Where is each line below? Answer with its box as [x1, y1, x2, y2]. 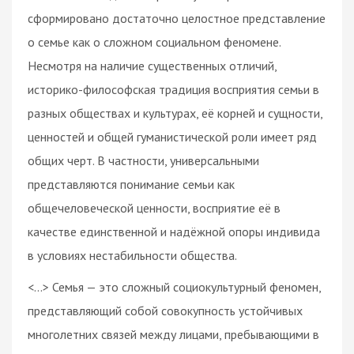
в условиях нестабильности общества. [28, 247, 237, 263]
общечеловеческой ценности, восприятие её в [28, 199, 281, 216]
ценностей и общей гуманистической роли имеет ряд [28, 128, 317, 145]
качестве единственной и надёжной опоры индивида [28, 223, 320, 239]
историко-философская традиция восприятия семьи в [28, 81, 319, 97]
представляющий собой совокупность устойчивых [28, 302, 303, 318]
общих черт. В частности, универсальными [28, 152, 259, 168]
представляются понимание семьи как [28, 175, 235, 192]
